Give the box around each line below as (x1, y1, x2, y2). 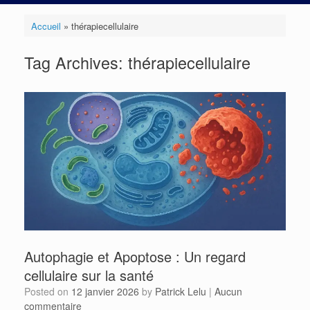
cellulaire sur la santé (24, 264, 154, 285)
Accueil (30, 19, 61, 33)
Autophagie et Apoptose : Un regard (24, 246, 246, 266)
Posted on (30, 284, 71, 298)
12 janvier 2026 (71, 284, 139, 298)
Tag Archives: (24, 51, 128, 74)
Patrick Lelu (155, 284, 206, 298)
